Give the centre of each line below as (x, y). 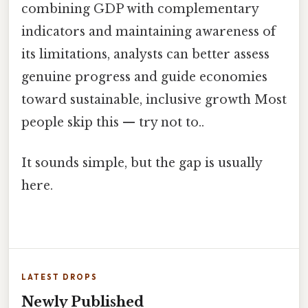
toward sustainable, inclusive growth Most (154, 99)
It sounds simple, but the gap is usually (142, 163)
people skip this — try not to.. (113, 122)
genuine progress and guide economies (144, 77)
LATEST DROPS (59, 277)
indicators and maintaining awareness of (148, 31)
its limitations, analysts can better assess (145, 54)
